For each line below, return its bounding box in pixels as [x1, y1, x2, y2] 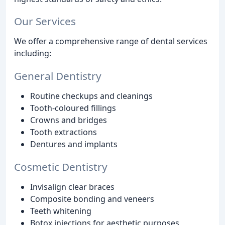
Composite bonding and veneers [30, 193, 154, 204]
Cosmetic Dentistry [14, 159, 107, 174]
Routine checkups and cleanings [30, 90, 153, 102]
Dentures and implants [30, 139, 118, 150]
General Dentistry [14, 69, 101, 83]
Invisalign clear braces [30, 181, 115, 192]
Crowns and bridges [30, 115, 107, 126]
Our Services [14, 14, 76, 29]
